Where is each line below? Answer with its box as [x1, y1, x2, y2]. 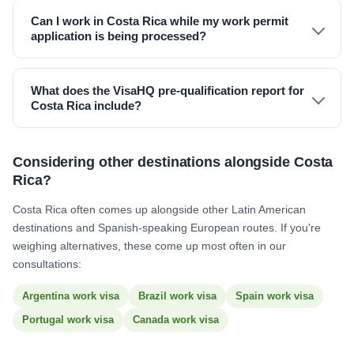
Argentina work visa [22, 290, 119, 302]
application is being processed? [31, 29, 206, 43]
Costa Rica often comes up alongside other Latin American [13, 203, 306, 216]
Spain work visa [235, 290, 314, 302]
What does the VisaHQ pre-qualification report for [31, 84, 304, 97]
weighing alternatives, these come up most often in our [13, 239, 286, 252]
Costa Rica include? [31, 99, 141, 112]
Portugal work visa [22, 314, 114, 326]
